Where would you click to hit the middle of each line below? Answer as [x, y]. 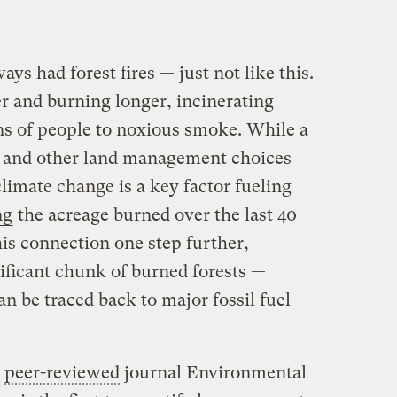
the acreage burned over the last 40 [155, 215]
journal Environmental [213, 373]
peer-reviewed [62, 373]
